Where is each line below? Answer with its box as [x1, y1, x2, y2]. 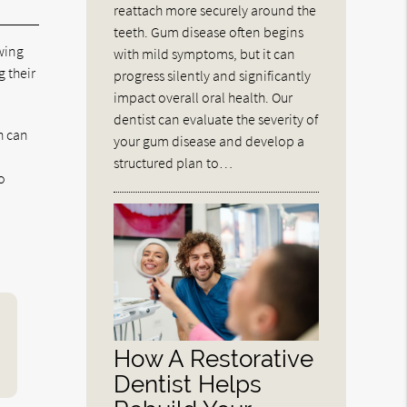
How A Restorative [114, 343, 314, 372]
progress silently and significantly [114, 66, 312, 85]
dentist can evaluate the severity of [114, 110, 319, 129]
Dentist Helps [114, 369, 263, 398]
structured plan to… [114, 154, 233, 173]
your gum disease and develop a [114, 132, 305, 151]
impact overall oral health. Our [114, 88, 293, 107]
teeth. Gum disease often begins [114, 23, 304, 42]
